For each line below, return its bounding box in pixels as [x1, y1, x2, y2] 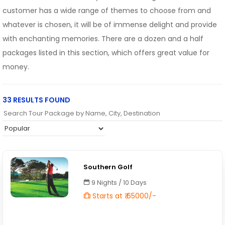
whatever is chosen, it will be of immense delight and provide [3, 20, 217, 30]
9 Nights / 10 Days [90, 178, 147, 187]
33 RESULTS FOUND [3, 95, 70, 105]
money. [3, 62, 29, 72]
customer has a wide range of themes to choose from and [3, 6, 211, 16]
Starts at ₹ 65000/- [90, 191, 157, 201]
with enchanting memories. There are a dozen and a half [3, 34, 203, 44]
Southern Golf [83, 162, 133, 172]
